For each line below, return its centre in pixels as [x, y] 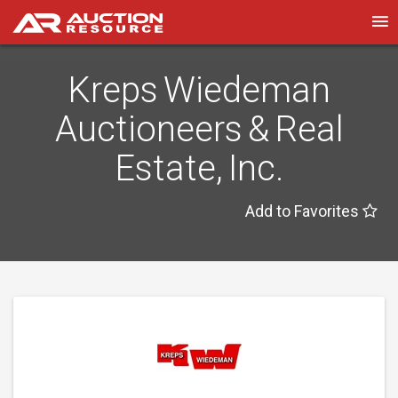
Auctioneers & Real [199, 129]
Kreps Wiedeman [199, 90]
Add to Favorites [304, 211]
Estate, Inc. [199, 168]
